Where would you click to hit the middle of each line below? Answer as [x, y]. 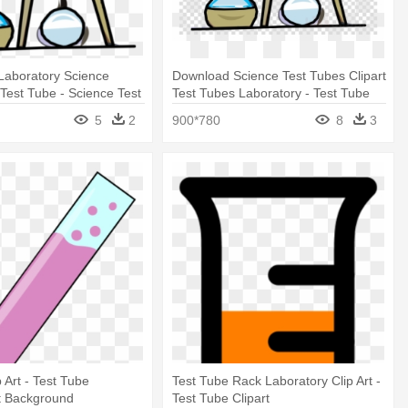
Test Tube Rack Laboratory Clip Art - [277, 380]
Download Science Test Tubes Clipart [280, 76]
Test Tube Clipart [221, 398]
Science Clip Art [218, 111]
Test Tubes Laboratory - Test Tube [271, 93]
